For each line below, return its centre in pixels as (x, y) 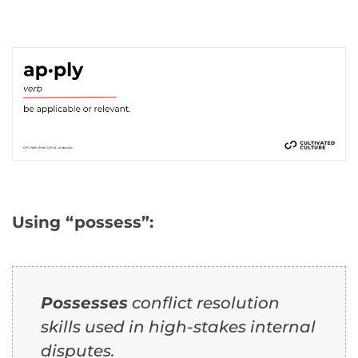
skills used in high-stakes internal (178, 326)
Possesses (84, 302)
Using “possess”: (83, 222)
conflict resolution (204, 302)
